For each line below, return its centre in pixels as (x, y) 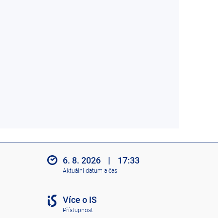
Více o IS (80, 200)
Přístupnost (78, 210)
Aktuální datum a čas (90, 171)
